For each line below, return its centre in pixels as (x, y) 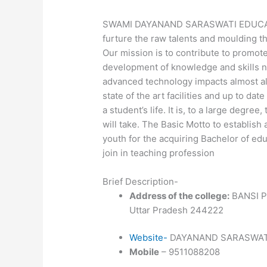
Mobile (145, 252)
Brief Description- (141, 181)
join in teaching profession (159, 153)
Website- (149, 238)
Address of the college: (180, 195)
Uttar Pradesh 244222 (177, 210)
